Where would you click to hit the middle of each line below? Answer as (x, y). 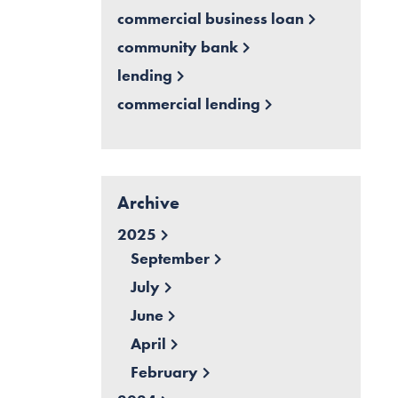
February (164, 372)
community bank (177, 47)
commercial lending (188, 104)
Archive (148, 203)
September (170, 259)
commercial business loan (210, 19)
